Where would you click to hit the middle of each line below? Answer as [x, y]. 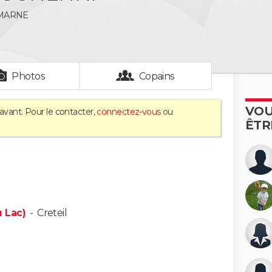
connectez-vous [129, 112]
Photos [29, 76]
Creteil [52, 213]
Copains [157, 76]
